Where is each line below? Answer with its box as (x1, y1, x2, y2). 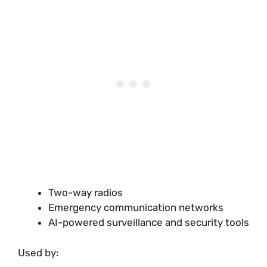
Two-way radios (48, 187, 123, 198)
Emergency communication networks (48, 201, 223, 213)
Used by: (18, 246, 58, 259)
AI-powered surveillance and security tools (48, 216, 249, 228)
